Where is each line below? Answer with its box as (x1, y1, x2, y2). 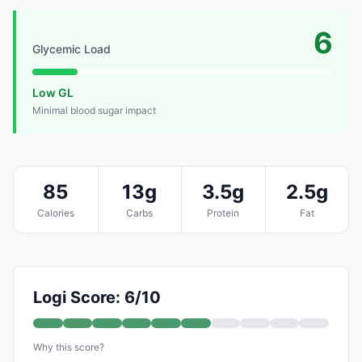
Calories (36, 206, 74, 219)
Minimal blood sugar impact (32, 103, 156, 116)
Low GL (32, 85, 74, 99)
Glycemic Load (32, 41, 111, 56)
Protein (207, 206, 240, 219)
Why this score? (33, 340, 104, 353)
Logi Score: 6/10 (33, 287, 161, 307)
